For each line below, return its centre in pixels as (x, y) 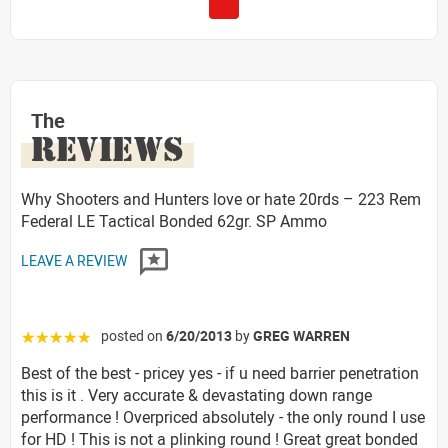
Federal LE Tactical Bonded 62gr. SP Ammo (174, 220)
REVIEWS (107, 148)
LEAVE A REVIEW (75, 260)
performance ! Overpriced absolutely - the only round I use (223, 416)
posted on (133, 335)
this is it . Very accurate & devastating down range (196, 394)
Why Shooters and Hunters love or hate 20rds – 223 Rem (221, 198)
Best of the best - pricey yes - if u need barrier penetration (220, 372)
